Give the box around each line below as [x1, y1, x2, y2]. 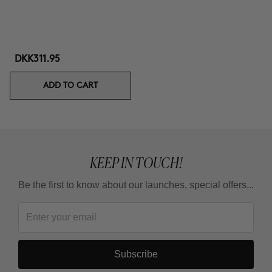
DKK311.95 [15, 55, 60, 64]
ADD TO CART [43, 81, 98, 89]
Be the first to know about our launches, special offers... [18, 180, 254, 190]
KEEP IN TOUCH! [90, 154, 182, 172]
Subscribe [114, 249, 158, 259]
